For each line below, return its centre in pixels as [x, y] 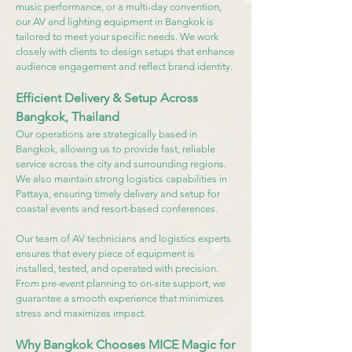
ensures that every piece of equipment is [105, 253]
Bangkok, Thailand [68, 117]
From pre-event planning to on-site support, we [121, 283]
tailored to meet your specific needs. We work [117, 37]
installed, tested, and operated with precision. [117, 268]
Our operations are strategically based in [106, 134]
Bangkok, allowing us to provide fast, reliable [115, 149]
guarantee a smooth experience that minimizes [120, 298]
